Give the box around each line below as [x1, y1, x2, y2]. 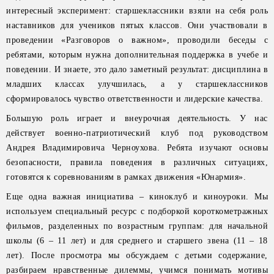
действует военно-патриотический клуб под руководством [6, 128, 268, 138]
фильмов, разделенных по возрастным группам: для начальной [6, 221, 268, 231]
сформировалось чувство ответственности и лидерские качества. [6, 94, 263, 103]
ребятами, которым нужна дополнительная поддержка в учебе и [6, 50, 268, 59]
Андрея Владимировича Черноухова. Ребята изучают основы [6, 143, 268, 152]
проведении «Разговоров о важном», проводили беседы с [6, 35, 268, 45]
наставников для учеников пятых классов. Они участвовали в [6, 21, 268, 30]
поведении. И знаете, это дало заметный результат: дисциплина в [6, 65, 268, 74]
